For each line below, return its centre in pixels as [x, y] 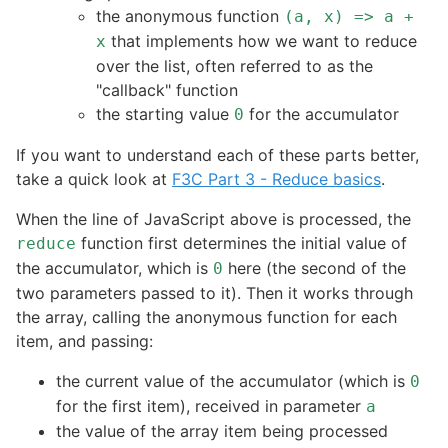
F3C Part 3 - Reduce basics [276, 179]
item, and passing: [84, 341]
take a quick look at [94, 179]
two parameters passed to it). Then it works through [214, 293]
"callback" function [167, 90]
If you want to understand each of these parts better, [217, 155]
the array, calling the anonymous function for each [206, 317]
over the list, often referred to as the [234, 66]
